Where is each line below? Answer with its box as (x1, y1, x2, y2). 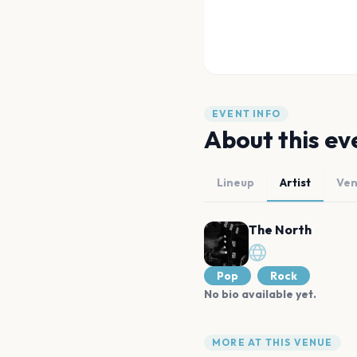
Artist (280, 175, 311, 190)
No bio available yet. (204, 287, 316, 301)
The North (249, 222, 312, 237)
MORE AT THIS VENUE (212, 336, 333, 348)
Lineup (217, 175, 254, 190)
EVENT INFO (212, 108, 280, 120)
